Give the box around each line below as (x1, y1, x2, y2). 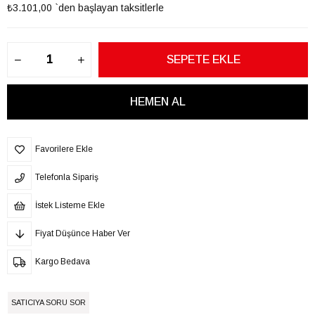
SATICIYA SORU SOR (11, 297, 86, 307)
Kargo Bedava (35, 256, 90, 266)
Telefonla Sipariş (35, 172, 98, 182)
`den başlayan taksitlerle (55, 1, 164, 13)
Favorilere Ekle (35, 143, 93, 154)
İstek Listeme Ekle (35, 200, 105, 210)
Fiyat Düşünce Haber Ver (35, 228, 130, 238)
